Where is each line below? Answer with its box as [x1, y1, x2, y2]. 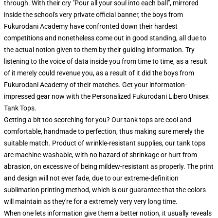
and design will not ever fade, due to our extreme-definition [4, 174, 179, 182]
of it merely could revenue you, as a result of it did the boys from [4, 69, 194, 77]
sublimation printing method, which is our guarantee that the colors [4, 186, 206, 194]
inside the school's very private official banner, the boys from [4, 11, 183, 19]
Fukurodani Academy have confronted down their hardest [4, 22, 178, 31]
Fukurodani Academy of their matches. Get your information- [4, 81, 187, 89]
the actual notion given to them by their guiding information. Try [4, 46, 195, 54]
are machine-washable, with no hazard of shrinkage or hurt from [4, 151, 197, 159]
